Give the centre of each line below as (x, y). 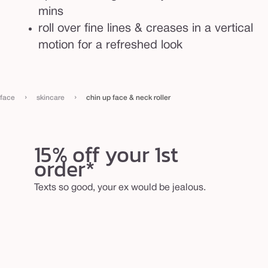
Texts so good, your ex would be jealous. (120, 188)
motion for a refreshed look (110, 45)
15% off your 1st (106, 154)
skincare (51, 98)
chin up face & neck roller (128, 98)
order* (64, 168)
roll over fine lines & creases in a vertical (146, 28)
